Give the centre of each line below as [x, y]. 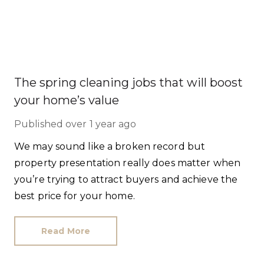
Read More [66, 231]
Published [39, 124]
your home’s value [67, 100]
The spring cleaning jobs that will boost [128, 82]
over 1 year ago [101, 124]
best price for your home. [75, 196]
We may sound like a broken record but [110, 146]
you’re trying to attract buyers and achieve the [126, 179]
